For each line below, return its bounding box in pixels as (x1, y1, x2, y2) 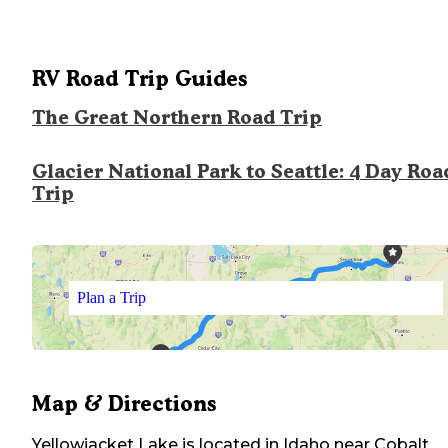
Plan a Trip (76, 288, 146, 306)
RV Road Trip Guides (32, 66, 247, 92)
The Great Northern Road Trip (32, 106, 322, 130)
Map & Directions (32, 391, 216, 417)
